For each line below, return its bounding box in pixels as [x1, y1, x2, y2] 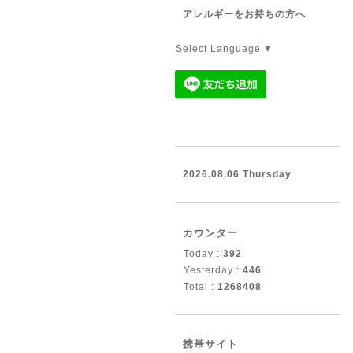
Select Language [176, 43, 261, 54]
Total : [184, 281, 217, 292]
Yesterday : [184, 265, 243, 276]
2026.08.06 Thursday [183, 169, 292, 180]
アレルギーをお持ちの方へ [183, 9, 306, 20]
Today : [184, 248, 223, 259]
